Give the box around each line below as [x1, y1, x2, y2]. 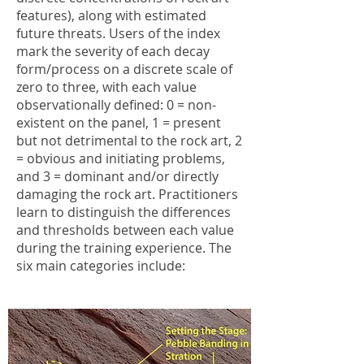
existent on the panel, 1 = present [16, 114, 221, 132]
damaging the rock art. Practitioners [16, 185, 238, 203]
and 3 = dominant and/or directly [16, 167, 219, 185]
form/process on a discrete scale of [16, 60, 232, 78]
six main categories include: [16, 257, 185, 275]
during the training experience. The [16, 239, 232, 257]
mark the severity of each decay [16, 42, 210, 60]
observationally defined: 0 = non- [16, 96, 216, 114]
